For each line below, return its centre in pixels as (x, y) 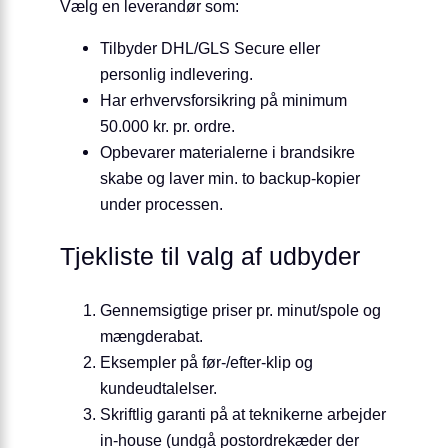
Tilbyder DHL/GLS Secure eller (210, 47)
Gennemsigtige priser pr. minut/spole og (240, 309)
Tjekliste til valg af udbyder (210, 257)
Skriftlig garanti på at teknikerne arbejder (243, 413)
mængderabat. (151, 335)
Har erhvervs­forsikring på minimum (223, 99)
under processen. (161, 203)
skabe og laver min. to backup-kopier (230, 177)
